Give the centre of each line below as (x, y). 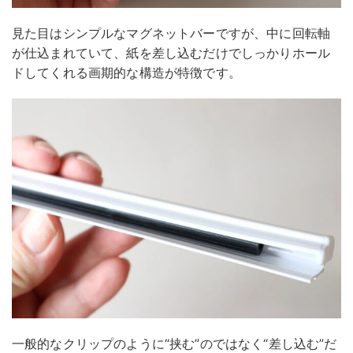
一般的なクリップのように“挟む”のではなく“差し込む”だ (175, 343)
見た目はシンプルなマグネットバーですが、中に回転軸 (171, 33)
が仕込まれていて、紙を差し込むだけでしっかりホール (171, 52)
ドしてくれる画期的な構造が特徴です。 (126, 72)
